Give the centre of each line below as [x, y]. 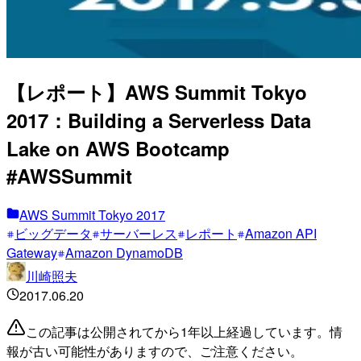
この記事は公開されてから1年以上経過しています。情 [184, 331]
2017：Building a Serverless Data [159, 120]
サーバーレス [139, 233]
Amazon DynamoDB [124, 252]
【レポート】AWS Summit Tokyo [157, 91]
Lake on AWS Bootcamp [118, 148]
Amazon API [281, 233]
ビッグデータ [53, 233]
